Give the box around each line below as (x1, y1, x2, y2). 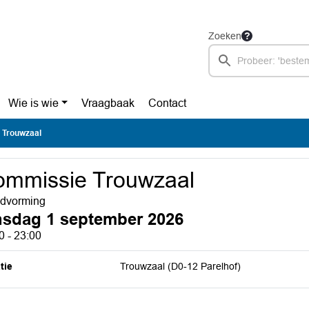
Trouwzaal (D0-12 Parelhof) (120, 261, 241, 272)
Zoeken (208, 30, 241, 41)
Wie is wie (8, 97, 59, 109)
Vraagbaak (81, 97, 135, 109)
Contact (148, 97, 187, 109)
